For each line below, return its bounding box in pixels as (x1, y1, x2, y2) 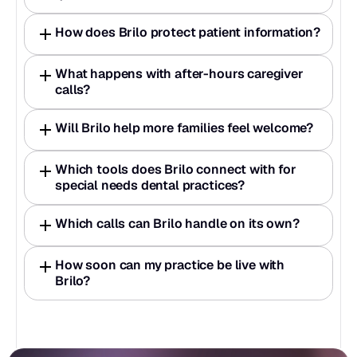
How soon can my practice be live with (55, 257, 285, 273)
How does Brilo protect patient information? (55, 24, 321, 41)
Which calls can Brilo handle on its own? (55, 215, 300, 232)
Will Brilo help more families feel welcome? (55, 120, 314, 136)
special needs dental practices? (55, 177, 245, 194)
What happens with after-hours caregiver (55, 65, 304, 82)
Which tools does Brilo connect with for (55, 161, 296, 178)
